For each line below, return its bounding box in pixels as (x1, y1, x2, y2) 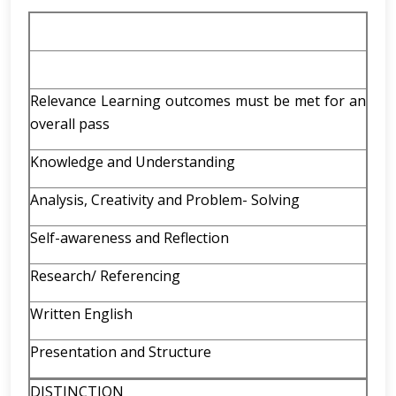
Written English (30, 304, 133, 324)
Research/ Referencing (30, 266, 180, 286)
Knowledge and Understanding (30, 152, 235, 171)
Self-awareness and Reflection (30, 228, 229, 247)
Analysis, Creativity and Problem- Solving (30, 190, 300, 209)
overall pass (30, 114, 110, 133)
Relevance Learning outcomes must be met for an (30, 91, 366, 110)
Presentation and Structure (30, 342, 211, 362)
